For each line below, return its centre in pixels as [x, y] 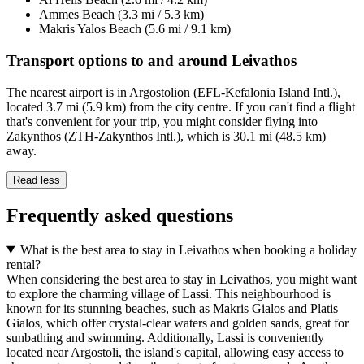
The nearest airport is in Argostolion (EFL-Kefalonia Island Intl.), [173, 92]
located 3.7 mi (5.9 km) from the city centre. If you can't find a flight [181, 106]
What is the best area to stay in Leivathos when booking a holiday [188, 249]
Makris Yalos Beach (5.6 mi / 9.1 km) [135, 29]
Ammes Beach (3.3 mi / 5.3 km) [121, 15]
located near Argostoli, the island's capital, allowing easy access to [175, 352]
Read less [37, 180]
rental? [24, 264]
